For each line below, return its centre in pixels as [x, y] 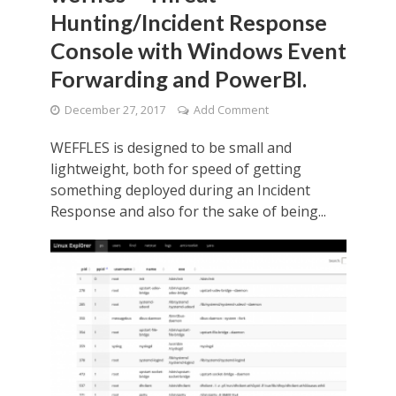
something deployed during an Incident [180, 190]
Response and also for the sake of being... [188, 211]
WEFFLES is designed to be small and [171, 147]
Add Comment [231, 110]
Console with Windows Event [198, 50]
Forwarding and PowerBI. [178, 78]
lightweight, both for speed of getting [175, 168]
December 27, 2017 [114, 110]
